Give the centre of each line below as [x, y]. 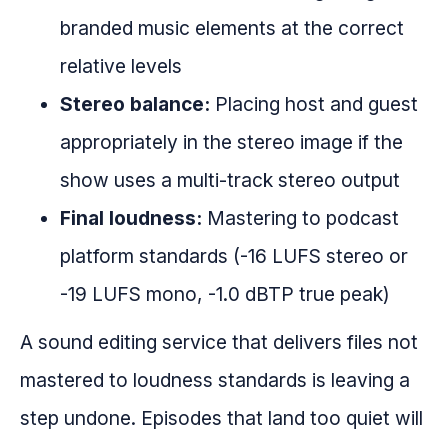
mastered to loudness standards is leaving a [215, 380]
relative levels [121, 66]
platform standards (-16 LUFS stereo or [234, 256]
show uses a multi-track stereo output [230, 180]
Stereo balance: [135, 104]
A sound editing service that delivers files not [219, 342]
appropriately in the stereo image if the [231, 142]
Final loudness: [131, 218]
